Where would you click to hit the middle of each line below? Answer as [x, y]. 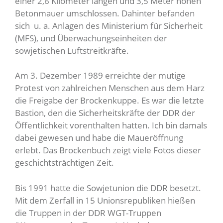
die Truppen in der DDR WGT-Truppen [88, 213]
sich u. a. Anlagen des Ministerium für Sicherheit [109, 25]
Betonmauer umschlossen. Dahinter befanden [105, 13]
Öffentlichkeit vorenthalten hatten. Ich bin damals [111, 125]
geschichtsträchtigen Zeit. [64, 163]
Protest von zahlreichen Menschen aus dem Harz [110, 88]
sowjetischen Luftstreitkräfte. [72, 50]
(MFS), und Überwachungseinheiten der [91, 38]
